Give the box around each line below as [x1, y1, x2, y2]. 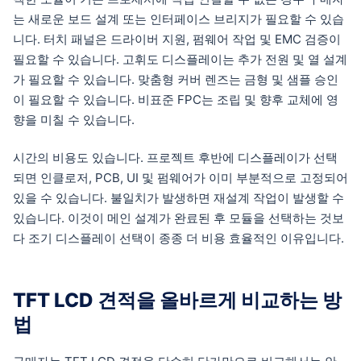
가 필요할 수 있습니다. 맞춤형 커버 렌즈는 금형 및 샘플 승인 [13, 72, 338, 88]
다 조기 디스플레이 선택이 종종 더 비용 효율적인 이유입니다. [13, 230, 344, 247]
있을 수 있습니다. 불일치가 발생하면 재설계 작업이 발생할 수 [13, 190, 344, 206]
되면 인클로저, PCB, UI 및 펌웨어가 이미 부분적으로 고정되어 [13, 170, 348, 186]
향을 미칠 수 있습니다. [13, 112, 135, 128]
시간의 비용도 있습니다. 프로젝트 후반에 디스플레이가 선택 [13, 150, 338, 166]
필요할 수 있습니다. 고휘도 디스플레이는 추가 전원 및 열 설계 [13, 52, 347, 68]
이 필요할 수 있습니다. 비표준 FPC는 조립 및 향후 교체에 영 [13, 92, 338, 108]
